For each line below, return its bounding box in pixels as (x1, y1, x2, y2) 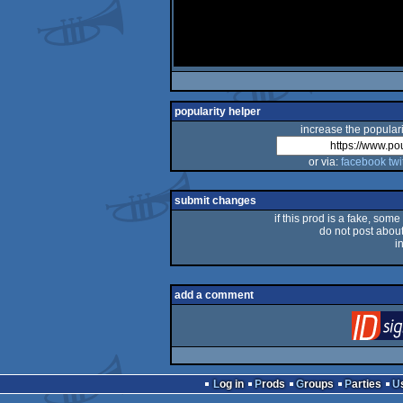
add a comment (174, 289, 254, 301)
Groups (303, 378, 334, 390)
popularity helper (174, 105, 261, 118)
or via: (308, 156, 341, 168)
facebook (340, 156, 386, 168)
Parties (351, 378, 381, 390)
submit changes (174, 194, 256, 207)
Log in (219, 378, 244, 390)
